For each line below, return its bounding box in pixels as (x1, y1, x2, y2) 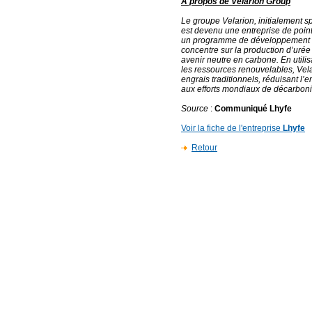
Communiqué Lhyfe (214, 104, 292, 114)
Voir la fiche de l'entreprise (181, 123, 283, 133)
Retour (192, 143, 217, 153)
